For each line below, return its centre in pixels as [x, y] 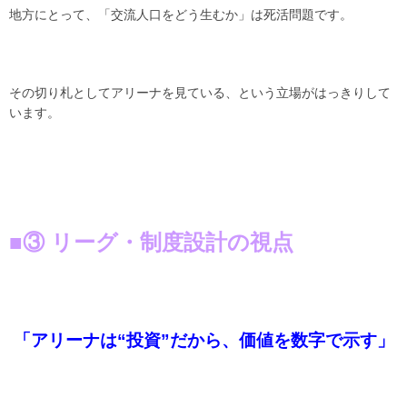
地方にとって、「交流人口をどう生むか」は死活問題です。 [181, 15]
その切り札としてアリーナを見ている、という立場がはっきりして [200, 93]
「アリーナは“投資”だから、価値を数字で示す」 [203, 341]
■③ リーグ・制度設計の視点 [151, 243]
